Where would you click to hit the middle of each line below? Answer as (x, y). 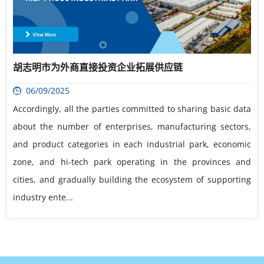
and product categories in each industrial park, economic (132, 144)
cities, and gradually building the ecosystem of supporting (132, 179)
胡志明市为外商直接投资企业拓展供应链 (98, 67)
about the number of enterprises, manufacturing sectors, (132, 126)
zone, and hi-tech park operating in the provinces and (132, 161)
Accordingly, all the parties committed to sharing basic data (132, 108)
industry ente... (43, 197)
